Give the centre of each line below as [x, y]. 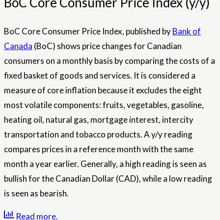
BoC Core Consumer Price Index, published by [88, 31]
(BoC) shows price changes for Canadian [107, 46]
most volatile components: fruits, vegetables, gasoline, [104, 105]
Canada [18, 46]
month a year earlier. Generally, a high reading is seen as [105, 164]
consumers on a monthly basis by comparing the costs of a [110, 61]
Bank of [187, 31]
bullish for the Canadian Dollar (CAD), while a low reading [108, 179]
